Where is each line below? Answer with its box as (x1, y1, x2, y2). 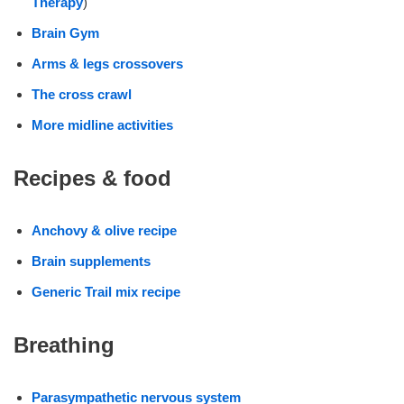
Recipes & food (14, 166, 171, 191)
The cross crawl (32, 87, 132, 103)
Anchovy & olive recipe (32, 223, 177, 239)
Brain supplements (32, 253, 151, 270)
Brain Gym (32, 25, 99, 41)
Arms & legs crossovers (32, 56, 183, 72)
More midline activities (32, 117, 173, 133)
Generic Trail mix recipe (32, 284, 180, 300)
